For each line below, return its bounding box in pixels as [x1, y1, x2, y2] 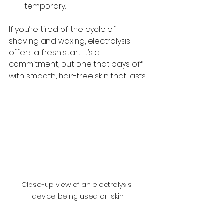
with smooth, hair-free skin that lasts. [9, 70, 146, 81]
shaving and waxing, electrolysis [9, 35, 132, 46]
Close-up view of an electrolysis [21, 179, 134, 189]
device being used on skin [31, 191, 124, 201]
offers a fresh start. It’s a [9, 47, 102, 58]
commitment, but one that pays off [9, 59, 145, 70]
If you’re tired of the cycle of [9, 24, 118, 35]
